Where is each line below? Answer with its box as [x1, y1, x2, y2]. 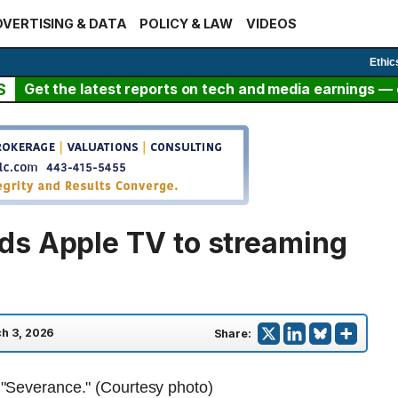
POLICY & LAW [139, 16, 234, 31]
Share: [213, 326, 251, 340]
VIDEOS [246, 16, 297, 31]
